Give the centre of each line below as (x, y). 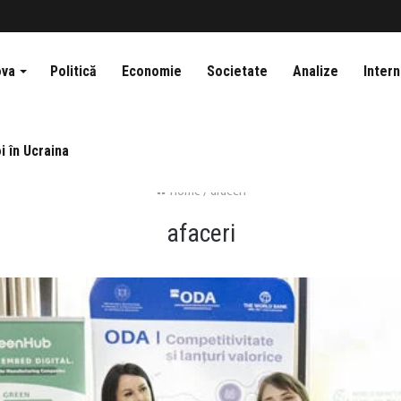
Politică (73, 71)
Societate (237, 71)
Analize (316, 71)
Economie (152, 71)
